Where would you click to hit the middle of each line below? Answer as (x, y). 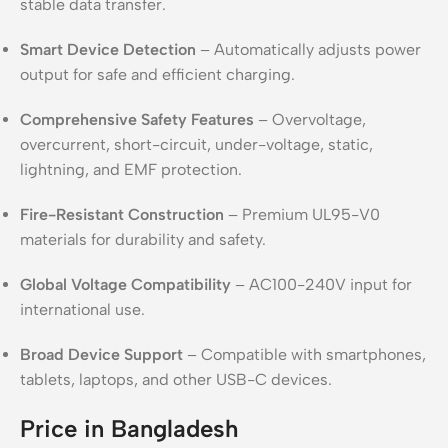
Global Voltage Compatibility (125, 284)
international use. (82, 309)
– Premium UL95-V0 (302, 214)
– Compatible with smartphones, (304, 354)
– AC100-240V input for (321, 284)
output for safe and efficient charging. (157, 74)
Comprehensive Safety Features (137, 119)
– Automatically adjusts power (308, 49)
